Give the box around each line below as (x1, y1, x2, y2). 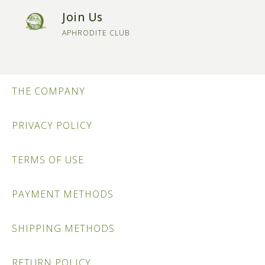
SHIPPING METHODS (12, 222, 115, 235)
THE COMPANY (12, 85, 85, 98)
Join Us (62, 9, 103, 25)
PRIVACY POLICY (12, 119, 92, 132)
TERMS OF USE (12, 153, 84, 167)
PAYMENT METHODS (12, 188, 114, 201)
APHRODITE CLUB (62, 28, 130, 38)
